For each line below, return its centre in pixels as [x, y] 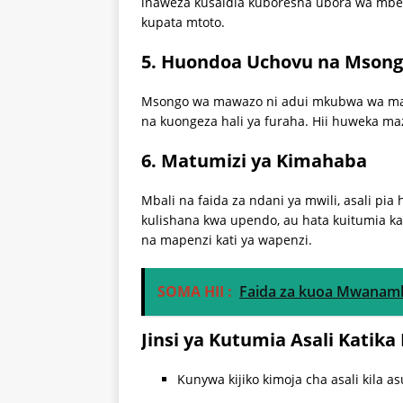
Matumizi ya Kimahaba [264, 161]
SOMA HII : [195, 292]
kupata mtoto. [183, 22]
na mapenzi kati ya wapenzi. [227, 240]
